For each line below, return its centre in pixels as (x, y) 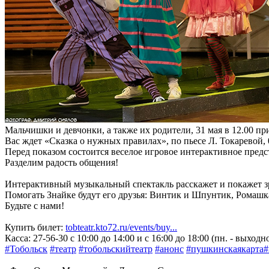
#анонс (169, 249)
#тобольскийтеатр (116, 249)
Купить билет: (35, 227)
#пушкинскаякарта (225, 249)
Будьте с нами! (35, 205)
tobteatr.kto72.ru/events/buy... (121, 227)
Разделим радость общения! (62, 162)
